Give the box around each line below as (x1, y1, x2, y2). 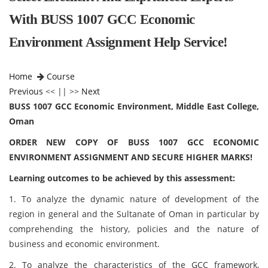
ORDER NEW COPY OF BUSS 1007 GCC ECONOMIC (9, 136, 259, 148)
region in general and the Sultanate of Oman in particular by (9, 208, 259, 220)
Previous (9, 86, 43, 97)
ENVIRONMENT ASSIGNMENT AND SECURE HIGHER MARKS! (9, 151, 252, 163)
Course (47, 71, 75, 82)
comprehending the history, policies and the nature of (9, 223, 259, 234)
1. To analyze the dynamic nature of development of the (9, 193, 259, 205)
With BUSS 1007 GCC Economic (9, 12, 195, 27)
